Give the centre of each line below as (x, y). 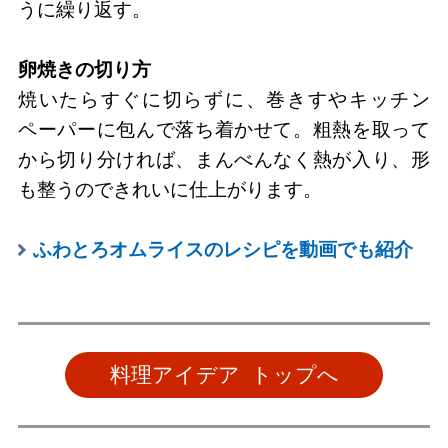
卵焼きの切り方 (84, 69)
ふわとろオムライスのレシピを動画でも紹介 (222, 249)
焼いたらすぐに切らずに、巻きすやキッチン (224, 99)
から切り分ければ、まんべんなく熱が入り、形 (224, 159)
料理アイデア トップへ (224, 374)
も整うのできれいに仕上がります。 (169, 189)
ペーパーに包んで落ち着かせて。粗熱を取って (224, 129)
